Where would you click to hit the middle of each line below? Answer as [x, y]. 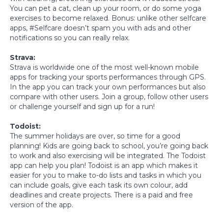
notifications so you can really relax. [70, 38]
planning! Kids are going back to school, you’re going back [109, 146]
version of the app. [42, 205]
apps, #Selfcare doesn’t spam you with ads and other [100, 28]
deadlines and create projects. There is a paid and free [101, 195]
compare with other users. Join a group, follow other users [109, 96]
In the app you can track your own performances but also [108, 87]
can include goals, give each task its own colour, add [99, 185]
